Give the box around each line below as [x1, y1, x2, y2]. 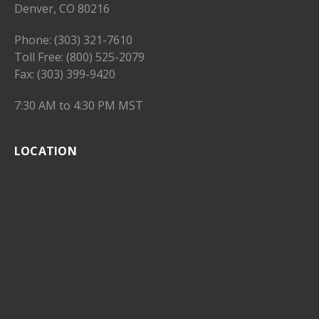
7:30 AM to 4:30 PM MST [14, 98, 143, 114]
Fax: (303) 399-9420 [14, 66, 115, 83]
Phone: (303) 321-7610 [14, 32, 132, 48]
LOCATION [14, 143, 77, 159]
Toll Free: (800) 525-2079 [14, 49, 145, 66]
